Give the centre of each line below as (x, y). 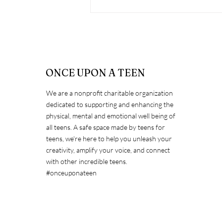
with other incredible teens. (87, 162)
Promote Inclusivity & (150, 122)
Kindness (122, 133)
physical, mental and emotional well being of (111, 116)
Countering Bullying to (152, 111)
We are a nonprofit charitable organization (110, 93)
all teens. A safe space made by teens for (106, 127)
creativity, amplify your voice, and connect (108, 150)
